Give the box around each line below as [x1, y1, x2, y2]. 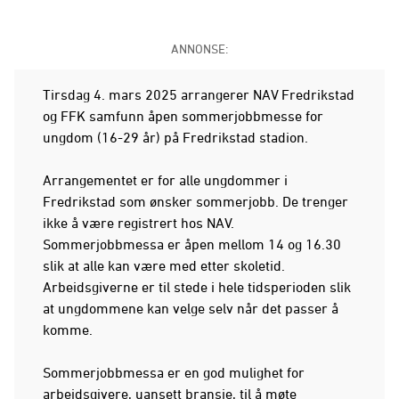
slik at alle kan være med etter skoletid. [43, 256, 285, 273]
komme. [43, 321, 93, 338]
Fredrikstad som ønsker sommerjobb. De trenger [43, 192, 348, 209]
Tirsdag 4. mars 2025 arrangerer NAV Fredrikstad [43, 85, 354, 102]
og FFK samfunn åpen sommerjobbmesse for [43, 107, 323, 124]
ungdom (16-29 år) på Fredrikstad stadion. [43, 128, 308, 145]
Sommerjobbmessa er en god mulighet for [43, 363, 305, 380]
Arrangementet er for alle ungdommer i [43, 171, 288, 188]
